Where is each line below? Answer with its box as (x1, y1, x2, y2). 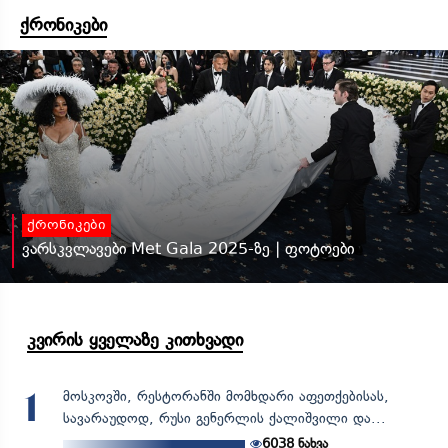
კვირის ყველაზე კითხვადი (27, 328, 243, 351)
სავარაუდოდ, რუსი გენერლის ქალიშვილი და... (62, 409, 386, 427)
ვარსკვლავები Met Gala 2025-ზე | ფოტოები (22, 238, 354, 258)
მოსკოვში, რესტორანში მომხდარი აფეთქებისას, (62, 387, 389, 405)
